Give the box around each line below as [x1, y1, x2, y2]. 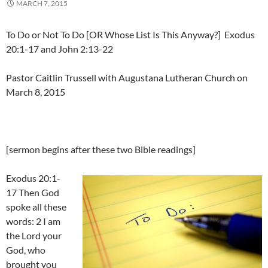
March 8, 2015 [6, 86, 65, 98]
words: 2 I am [6, 215, 60, 227]
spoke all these [6, 201, 66, 213]
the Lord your [6, 230, 62, 242]
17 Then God [6, 187, 59, 199]
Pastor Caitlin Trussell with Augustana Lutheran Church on [6, 72, 248, 84]
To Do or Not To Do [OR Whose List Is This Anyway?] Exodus [6, 29, 255, 41]
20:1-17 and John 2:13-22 [6, 43, 113, 55]
